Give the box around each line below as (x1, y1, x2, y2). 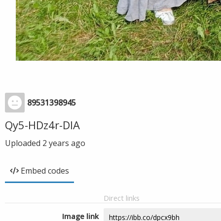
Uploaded (5, 138, 42, 148)
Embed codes (21, 165, 69, 176)
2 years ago (42, 138, 85, 148)
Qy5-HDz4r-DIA (5, 117, 80, 132)
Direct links (104, 193, 140, 203)
